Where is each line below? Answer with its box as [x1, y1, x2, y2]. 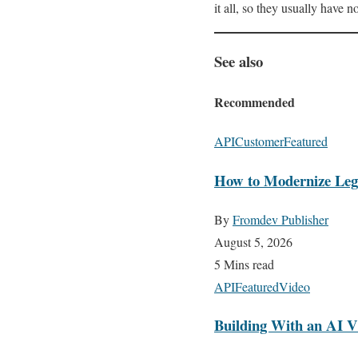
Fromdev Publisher [233, 210, 328, 228]
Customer [235, 133, 284, 150]
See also [214, 50, 263, 72]
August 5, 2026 [214, 233, 292, 250]
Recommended [214, 92, 295, 111]
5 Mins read [214, 255, 274, 272]
